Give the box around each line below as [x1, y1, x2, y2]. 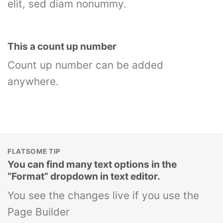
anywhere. [7, 75, 59, 88]
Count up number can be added [7, 59, 163, 72]
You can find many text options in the [7, 158, 177, 171]
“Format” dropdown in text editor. [7, 170, 160, 183]
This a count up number [7, 40, 118, 52]
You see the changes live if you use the [7, 189, 199, 202]
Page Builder [7, 205, 70, 218]
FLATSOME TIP [7, 147, 61, 156]
